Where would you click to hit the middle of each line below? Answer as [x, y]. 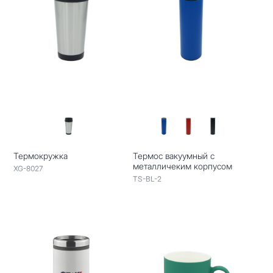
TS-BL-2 [147, 179]
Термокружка [41, 155]
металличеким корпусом [182, 166]
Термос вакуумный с [173, 155]
